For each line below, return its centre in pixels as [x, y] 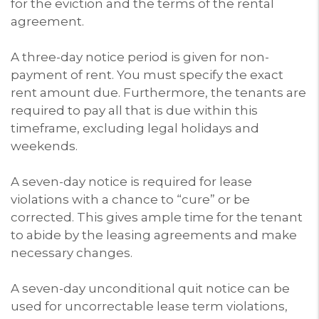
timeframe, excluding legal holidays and [135, 128]
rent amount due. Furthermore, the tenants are [158, 92]
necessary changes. [72, 252]
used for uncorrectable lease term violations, [149, 306]
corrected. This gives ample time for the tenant [157, 217]
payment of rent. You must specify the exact [147, 74]
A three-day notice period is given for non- [140, 57]
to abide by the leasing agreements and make [154, 235]
